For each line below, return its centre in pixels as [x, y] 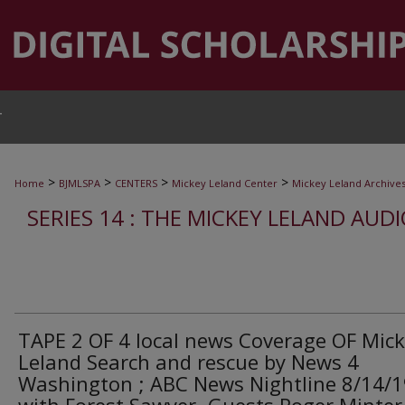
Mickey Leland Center [225, 183]
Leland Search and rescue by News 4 [188, 362]
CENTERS [136, 183]
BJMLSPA [80, 183]
